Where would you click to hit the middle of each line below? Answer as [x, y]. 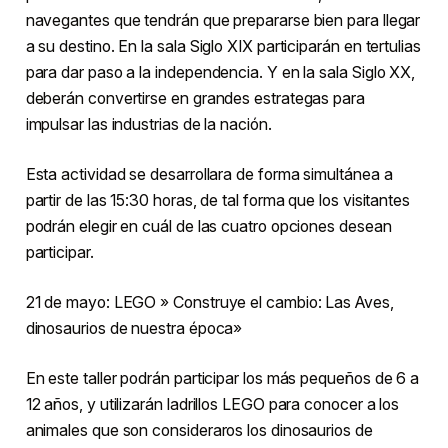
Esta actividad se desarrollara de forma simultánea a [209, 174]
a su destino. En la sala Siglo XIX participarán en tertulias [223, 46]
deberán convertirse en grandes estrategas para [195, 98]
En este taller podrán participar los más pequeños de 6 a [222, 378]
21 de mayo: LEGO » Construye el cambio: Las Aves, [209, 302]
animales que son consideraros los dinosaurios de [199, 430]
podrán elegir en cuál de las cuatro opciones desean [208, 226]
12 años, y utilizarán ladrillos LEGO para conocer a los [212, 404]
